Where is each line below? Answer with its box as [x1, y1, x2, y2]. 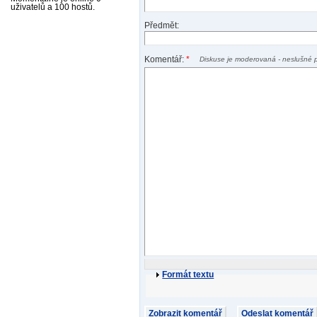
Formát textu [162, 269, 214, 279]
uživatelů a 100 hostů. [11, 3, 95, 12]
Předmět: [144, 21, 180, 31]
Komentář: [144, 54, 187, 64]
